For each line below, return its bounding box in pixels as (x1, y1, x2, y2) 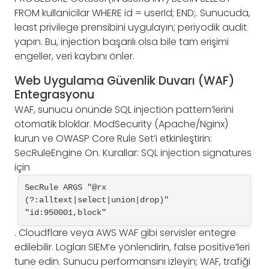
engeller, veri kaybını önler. (14, 49, 134, 64)
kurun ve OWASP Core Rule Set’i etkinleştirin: (14, 131, 212, 146)
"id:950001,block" (25, 208, 106, 218)
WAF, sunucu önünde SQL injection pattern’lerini (14, 103, 234, 117)
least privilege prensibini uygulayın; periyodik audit (14, 20, 247, 35)
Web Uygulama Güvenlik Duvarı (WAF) (14, 72, 235, 89)
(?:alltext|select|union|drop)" (25, 195, 169, 205)
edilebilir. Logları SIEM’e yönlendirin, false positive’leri (14, 240, 250, 255)
